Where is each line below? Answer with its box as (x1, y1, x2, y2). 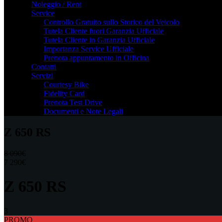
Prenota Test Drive (44, 98, 102, 107)
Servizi (31, 71, 53, 80)
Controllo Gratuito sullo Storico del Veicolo (44, 18, 179, 26)
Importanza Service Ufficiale (44, 45, 133, 53)
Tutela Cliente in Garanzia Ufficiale (44, 36, 155, 44)
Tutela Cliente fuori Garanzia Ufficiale (44, 27, 164, 35)
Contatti (31, 62, 56, 71)
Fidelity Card (44, 89, 85, 98)
